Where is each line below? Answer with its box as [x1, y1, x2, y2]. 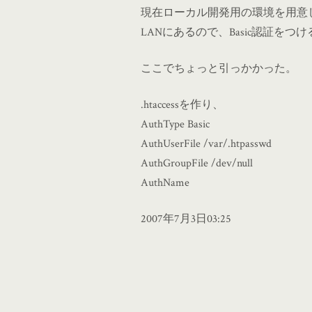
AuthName [141, 175, 189, 190]
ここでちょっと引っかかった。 [141, 61, 297, 76]
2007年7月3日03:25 [141, 211, 231, 226]
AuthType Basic [141, 116, 210, 132]
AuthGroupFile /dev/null [141, 155, 253, 171]
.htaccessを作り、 [141, 97, 224, 112]
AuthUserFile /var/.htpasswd [141, 136, 272, 151]
